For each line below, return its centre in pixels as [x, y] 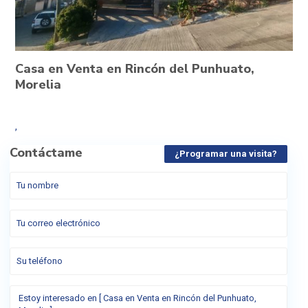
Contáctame [46, 152]
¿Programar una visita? [226, 153]
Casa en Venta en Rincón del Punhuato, [135, 68]
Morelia [38, 84]
